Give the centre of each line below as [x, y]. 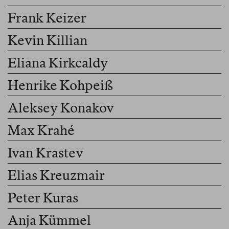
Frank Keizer [47, 18]
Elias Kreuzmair [56, 175]
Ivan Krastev [45, 153]
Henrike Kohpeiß [60, 85]
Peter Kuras [43, 198]
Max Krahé [41, 130]
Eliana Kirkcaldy [58, 63]
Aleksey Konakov [61, 108]
